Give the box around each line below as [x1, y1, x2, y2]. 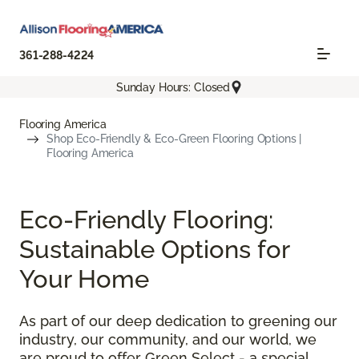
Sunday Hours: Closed [115, 80, 231, 94]
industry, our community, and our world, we [19, 331, 317, 349]
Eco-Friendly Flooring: [19, 204, 273, 235]
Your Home [19, 264, 149, 294]
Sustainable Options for [19, 234, 289, 264]
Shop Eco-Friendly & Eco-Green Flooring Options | [46, 132, 302, 146]
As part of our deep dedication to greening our [19, 313, 337, 330]
